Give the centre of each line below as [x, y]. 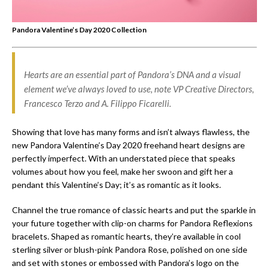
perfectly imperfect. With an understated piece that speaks [124, 158]
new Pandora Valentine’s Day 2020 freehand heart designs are [128, 145]
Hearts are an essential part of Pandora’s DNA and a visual [132, 74]
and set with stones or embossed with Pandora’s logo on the [125, 262]
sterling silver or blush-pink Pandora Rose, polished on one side [130, 249]
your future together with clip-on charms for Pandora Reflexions [132, 223]
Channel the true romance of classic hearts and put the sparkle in [134, 210]
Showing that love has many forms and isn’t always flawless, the [131, 131]
